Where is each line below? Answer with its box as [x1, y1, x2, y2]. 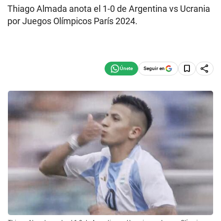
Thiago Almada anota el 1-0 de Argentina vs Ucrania [7, 3, 210, 14]
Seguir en [144, 65, 165, 71]
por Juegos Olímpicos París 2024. [7, 16, 138, 26]
